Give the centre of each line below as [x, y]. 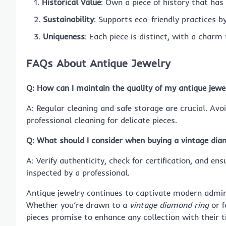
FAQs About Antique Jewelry [98, 63]
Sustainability [68, 19]
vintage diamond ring [169, 205]
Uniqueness [64, 36]
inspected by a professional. [78, 172]
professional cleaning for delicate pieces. [102, 120]
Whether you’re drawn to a [78, 205]
